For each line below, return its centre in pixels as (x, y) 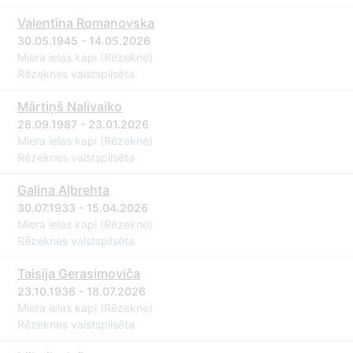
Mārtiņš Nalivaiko (70, 106)
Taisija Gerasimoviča (79, 273)
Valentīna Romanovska (86, 23)
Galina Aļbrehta (64, 190)
